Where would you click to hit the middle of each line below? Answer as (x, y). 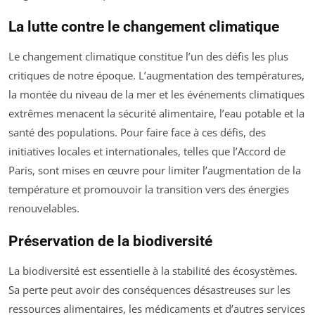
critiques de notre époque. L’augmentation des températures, (156, 76)
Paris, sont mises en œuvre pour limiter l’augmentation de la (155, 171)
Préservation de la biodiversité (110, 242)
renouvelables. (44, 208)
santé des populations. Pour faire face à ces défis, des (137, 133)
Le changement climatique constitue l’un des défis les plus (148, 57)
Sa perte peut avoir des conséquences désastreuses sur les (149, 290)
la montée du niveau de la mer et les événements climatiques (156, 95)
